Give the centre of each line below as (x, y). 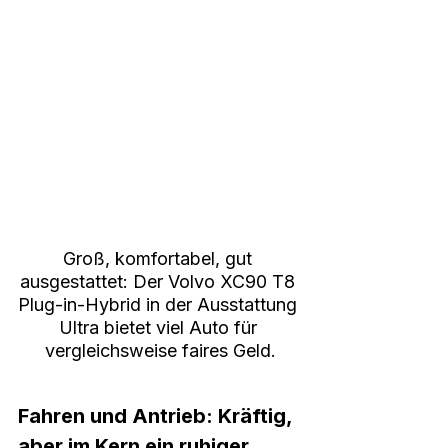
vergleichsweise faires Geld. (160, 351)
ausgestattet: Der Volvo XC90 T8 (160, 282)
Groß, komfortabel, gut (160, 259)
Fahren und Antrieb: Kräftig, (157, 416)
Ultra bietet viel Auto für (160, 328)
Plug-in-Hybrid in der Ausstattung (160, 305)
